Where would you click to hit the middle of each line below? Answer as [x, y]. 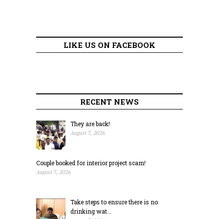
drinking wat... [91, 211]
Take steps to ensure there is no [114, 202]
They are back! [90, 123]
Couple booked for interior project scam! [91, 163]
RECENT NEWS [109, 101]
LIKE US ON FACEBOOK [109, 45]
